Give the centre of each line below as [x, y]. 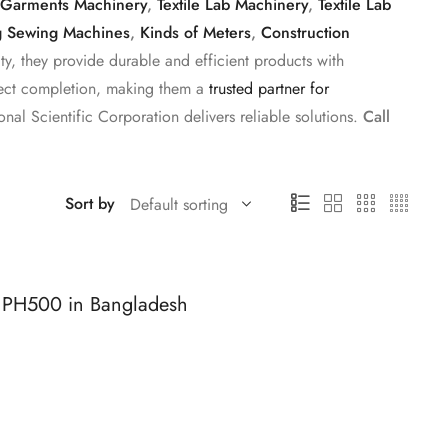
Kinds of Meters [195, 32]
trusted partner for [268, 88]
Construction [305, 32]
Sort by [89, 203]
